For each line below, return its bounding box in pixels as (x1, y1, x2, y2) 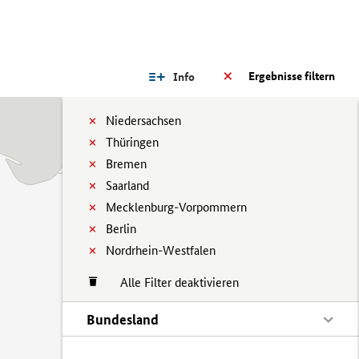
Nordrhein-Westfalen (106, 243, 216, 258)
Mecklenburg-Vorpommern (106, 200, 247, 215)
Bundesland (87, 311, 159, 328)
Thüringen (106, 135, 159, 150)
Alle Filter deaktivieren (104, 275, 239, 290)
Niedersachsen (106, 113, 181, 128)
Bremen (106, 156, 147, 171)
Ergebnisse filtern (248, 69, 335, 83)
